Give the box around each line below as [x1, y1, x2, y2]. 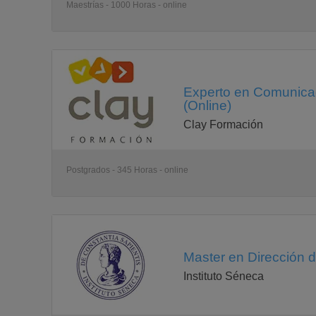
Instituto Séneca [183, 270, 264, 282]
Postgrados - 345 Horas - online [66, 165, 188, 175]
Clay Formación [183, 119, 263, 130]
